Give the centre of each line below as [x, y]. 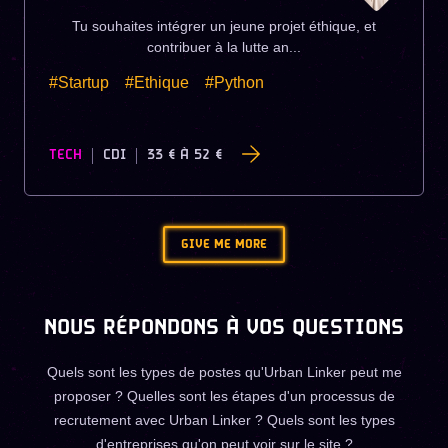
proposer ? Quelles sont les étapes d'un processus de [224, 395]
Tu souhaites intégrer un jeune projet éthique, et [224, 26]
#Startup [79, 83]
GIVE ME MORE [224, 244]
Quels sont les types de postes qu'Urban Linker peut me [224, 371]
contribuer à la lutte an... [224, 47]
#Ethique [157, 83]
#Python [234, 83]
